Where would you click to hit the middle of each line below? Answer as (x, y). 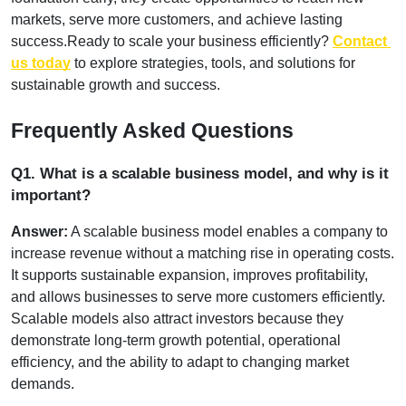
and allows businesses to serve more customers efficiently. (198, 296)
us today (41, 63)
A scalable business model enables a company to (228, 231)
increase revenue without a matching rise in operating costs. (203, 253)
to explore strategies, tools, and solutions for (213, 63)
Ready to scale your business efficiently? (198, 41)
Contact (360, 41)
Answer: (39, 231)
